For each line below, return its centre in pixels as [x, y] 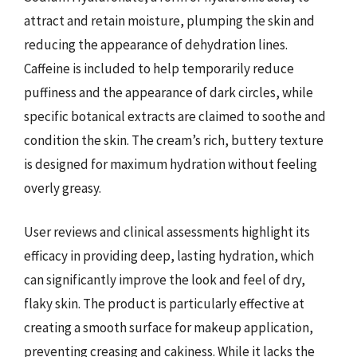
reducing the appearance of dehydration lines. [156, 44]
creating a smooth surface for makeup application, [169, 328]
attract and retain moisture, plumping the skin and [169, 20]
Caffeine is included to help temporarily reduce [159, 68]
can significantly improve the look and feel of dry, [165, 280]
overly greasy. [63, 188]
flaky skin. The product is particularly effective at [164, 304]
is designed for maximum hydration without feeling [171, 164]
